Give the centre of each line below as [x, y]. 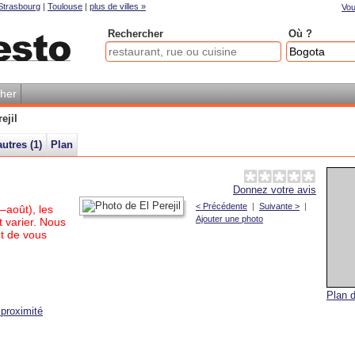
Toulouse [65, 6]
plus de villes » [118, 6]
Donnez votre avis [275, 190]
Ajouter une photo [229, 219]
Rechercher [136, 34]
